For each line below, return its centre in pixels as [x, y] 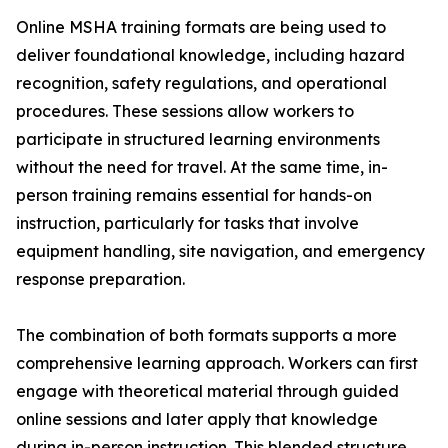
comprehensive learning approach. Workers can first [217, 363]
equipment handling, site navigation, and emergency [220, 251]
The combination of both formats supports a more [206, 335]
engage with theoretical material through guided [207, 391]
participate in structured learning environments [198, 139]
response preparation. [100, 279]
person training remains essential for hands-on [194, 195]
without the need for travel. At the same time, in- [202, 167]
